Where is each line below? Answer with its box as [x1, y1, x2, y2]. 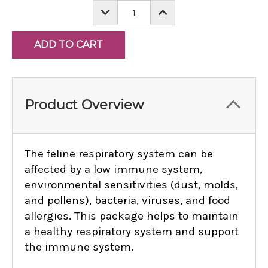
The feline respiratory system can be [25, 147, 213, 161]
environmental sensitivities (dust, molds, [25, 178, 238, 192]
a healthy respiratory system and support [25, 225, 239, 239]
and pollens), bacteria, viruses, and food [25, 194, 230, 208]
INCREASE [154, 2, 204, 14]
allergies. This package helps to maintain [25, 209, 239, 223]
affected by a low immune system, [25, 163, 202, 176]
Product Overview [25, 97, 144, 114]
